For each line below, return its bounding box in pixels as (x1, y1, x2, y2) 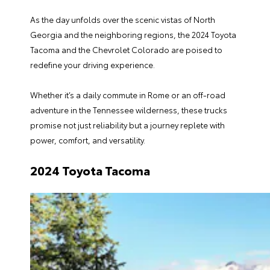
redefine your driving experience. (30, 59, 157, 70)
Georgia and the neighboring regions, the (30, 29, 192, 40)
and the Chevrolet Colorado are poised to (60, 44, 222, 55)
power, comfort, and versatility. (30, 134, 145, 145)
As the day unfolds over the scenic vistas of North (30, 14, 215, 25)
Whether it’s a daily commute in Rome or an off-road (30, 89, 225, 100)
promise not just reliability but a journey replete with (30, 119, 225, 130)
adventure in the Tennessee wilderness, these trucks (30, 104, 227, 115)
